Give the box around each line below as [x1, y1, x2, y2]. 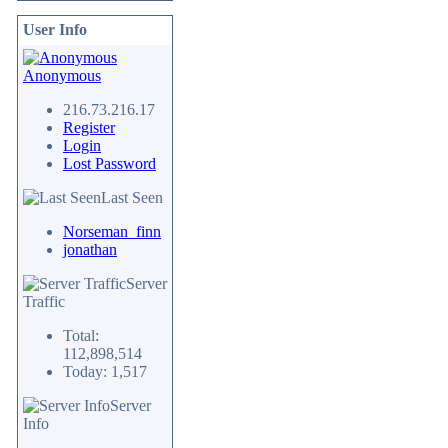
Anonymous [23, 67, 101, 84]
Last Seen [101, 189, 163, 206]
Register [63, 119, 115, 136]
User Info [23, 21, 87, 38]
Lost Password [63, 155, 156, 172]
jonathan [63, 241, 117, 258]
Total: [63, 327, 99, 344]
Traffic [23, 293, 65, 310]
